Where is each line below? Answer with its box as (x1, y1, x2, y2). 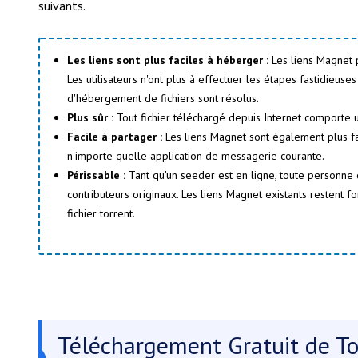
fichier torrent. (67, 205, 135, 221)
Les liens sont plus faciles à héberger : (67, 52, 268, 67)
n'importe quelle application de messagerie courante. (67, 148, 324, 163)
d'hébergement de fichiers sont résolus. (67, 90, 259, 105)
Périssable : (67, 167, 125, 182)
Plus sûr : (67, 109, 113, 125)
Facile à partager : (67, 129, 162, 144)
